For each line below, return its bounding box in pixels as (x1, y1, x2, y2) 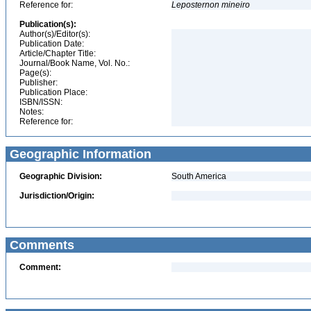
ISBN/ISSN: (19, 97, 62, 107)
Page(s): (19, 68, 51, 78)
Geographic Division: (19, 171, 102, 181)
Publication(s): (19, 19, 76, 29)
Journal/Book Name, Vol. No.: (19, 58, 130, 68)
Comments (6, 238, 74, 252)
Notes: (19, 107, 44, 117)
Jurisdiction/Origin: (19, 191, 94, 201)
